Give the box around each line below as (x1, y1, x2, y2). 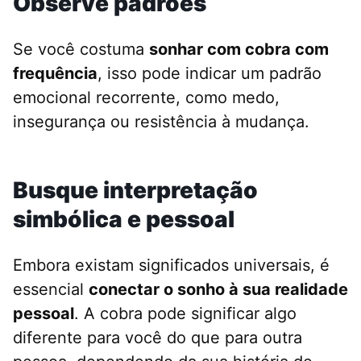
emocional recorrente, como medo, (13, 88, 280, 108)
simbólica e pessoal (13, 205, 234, 234)
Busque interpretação (13, 176, 258, 205)
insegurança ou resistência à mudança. (13, 112, 309, 132)
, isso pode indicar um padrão (98, 64, 322, 84)
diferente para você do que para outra (13, 328, 302, 348)
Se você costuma (13, 39, 149, 60)
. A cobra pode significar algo (74, 304, 297, 324)
